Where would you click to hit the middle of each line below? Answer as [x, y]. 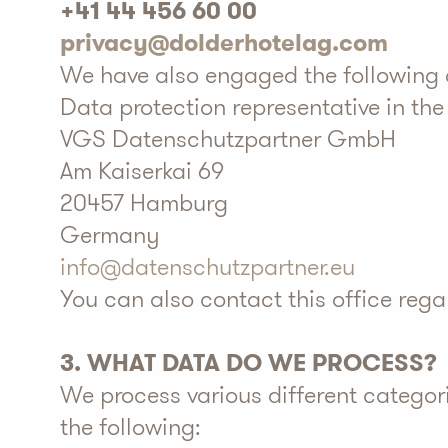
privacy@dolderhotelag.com [224, 43]
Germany [110, 235]
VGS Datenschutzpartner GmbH [228, 139]
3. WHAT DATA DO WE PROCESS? [248, 363]
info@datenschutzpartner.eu [207, 267]
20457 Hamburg [144, 203]
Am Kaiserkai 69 [142, 171]
